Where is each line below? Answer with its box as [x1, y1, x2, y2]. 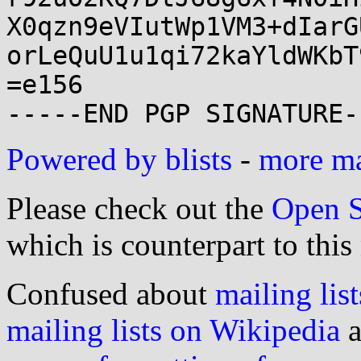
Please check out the [6, 191, 272, 226]
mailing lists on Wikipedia [6, 313, 340, 347]
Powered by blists [6, 142, 232, 176]
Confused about [6, 276, 215, 311]
